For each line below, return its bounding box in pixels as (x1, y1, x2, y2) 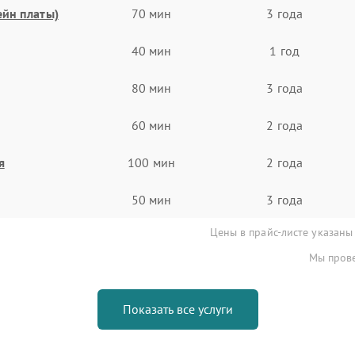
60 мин (131, 116, 172, 133)
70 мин (131, 5, 172, 21)
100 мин (128, 154, 175, 170)
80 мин (131, 79, 172, 96)
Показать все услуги (122, 301, 233, 317)
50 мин (131, 191, 172, 208)
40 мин (131, 42, 172, 59)
